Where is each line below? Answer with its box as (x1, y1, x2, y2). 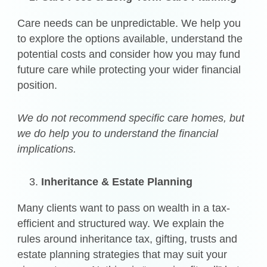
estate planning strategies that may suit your (17, 248, 228, 260)
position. (17, 79, 58, 91)
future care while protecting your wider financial (17, 63, 241, 76)
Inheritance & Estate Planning (41, 175, 193, 188)
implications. (17, 142, 77, 155)
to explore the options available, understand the (17, 32, 243, 45)
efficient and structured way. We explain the (17, 217, 225, 229)
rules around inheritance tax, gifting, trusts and (17, 232, 238, 245)
